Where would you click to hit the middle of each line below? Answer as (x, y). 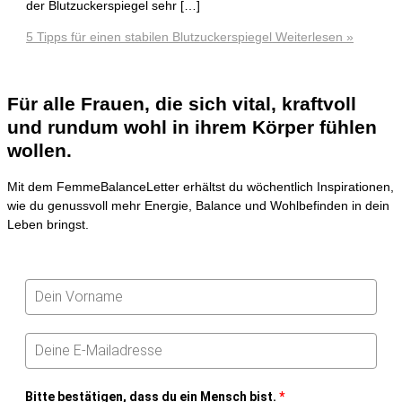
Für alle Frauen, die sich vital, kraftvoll (182, 103)
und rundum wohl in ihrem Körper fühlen (192, 127)
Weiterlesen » (313, 37)
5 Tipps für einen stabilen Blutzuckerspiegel (149, 37)
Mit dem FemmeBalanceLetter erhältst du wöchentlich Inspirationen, (201, 187)
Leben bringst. (48, 224)
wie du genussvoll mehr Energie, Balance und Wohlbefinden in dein (198, 205)
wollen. (39, 150)
